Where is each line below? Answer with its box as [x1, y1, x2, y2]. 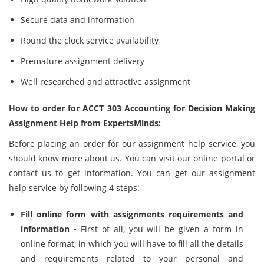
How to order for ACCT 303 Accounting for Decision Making [9, 103, 255, 114]
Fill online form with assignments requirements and [21, 209, 243, 220]
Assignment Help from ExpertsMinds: [9, 117, 161, 128]
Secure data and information [21, 14, 134, 25]
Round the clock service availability [21, 35, 159, 46]
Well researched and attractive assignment [21, 76, 190, 87]
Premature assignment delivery [21, 55, 144, 67]
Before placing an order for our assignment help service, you [9, 138, 255, 149]
